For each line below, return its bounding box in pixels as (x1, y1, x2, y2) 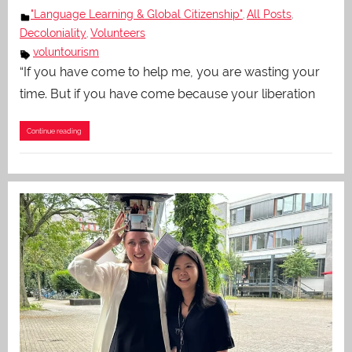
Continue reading (27, 126, 82, 135)
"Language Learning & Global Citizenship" (31, 7, 243, 20)
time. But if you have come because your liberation (20, 86, 315, 101)
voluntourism (33, 45, 99, 58)
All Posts (247, 7, 291, 20)
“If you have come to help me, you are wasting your (20, 64, 320, 79)
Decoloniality (20, 26, 86, 39)
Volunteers (90, 26, 145, 39)
